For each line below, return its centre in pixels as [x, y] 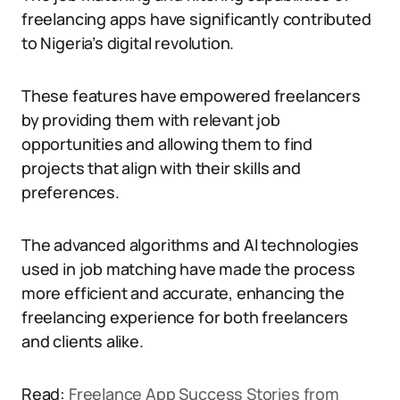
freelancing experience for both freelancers [185, 317]
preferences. [71, 192]
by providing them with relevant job [151, 120]
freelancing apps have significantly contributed [196, 19]
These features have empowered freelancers [191, 96]
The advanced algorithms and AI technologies [191, 245]
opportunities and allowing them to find [167, 144]
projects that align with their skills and [161, 168]
